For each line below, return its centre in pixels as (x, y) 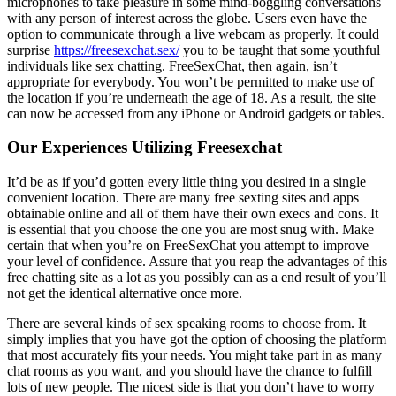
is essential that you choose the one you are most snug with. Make (190, 230)
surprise (30, 49)
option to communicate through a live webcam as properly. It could (193, 34)
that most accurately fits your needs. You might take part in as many (194, 355)
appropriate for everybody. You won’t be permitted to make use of (190, 81)
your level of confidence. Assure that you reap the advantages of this (197, 262)
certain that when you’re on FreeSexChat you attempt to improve (188, 246)
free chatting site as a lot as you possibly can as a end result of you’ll (197, 278)
